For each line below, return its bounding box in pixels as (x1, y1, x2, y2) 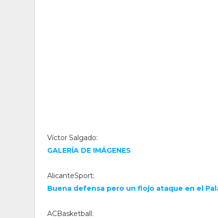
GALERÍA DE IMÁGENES (47, 146, 131, 155)
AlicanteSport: (47, 171, 94, 180)
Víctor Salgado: (47, 133, 98, 142)
